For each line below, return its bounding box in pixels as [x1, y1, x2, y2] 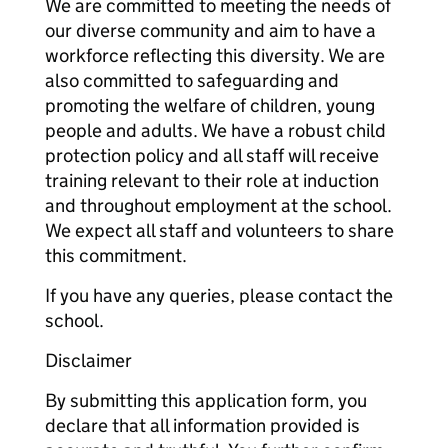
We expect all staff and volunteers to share [45, 219, 394, 242]
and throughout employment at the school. [45, 194, 392, 217]
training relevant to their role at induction [45, 169, 379, 192]
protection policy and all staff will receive [45, 144, 379, 167]
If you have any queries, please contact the [45, 284, 393, 307]
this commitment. [45, 244, 187, 267]
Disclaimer [45, 349, 132, 372]
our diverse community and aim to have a [45, 19, 376, 42]
